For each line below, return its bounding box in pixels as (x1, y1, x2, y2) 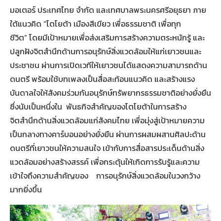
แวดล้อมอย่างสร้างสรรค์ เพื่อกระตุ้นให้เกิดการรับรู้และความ (10, 155, 200, 168)
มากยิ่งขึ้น (10, 183, 42, 195)
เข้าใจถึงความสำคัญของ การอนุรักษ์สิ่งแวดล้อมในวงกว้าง (10, 169, 200, 182)
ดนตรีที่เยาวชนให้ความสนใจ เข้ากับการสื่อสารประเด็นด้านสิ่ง (10, 142, 204, 154)
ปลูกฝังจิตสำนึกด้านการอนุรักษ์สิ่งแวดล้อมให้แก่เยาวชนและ (10, 45, 201, 57)
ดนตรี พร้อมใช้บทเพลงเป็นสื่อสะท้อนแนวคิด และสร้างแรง (10, 73, 195, 85)
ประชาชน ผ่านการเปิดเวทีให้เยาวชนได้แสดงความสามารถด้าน (10, 59, 207, 71)
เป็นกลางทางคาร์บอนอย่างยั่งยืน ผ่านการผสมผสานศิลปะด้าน (10, 128, 206, 140)
